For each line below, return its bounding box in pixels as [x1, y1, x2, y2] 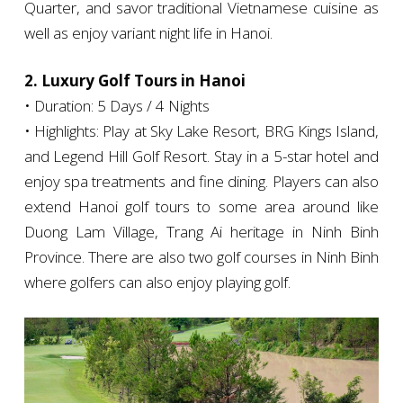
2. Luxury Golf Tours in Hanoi [23, 70, 246, 92]
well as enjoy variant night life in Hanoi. [23, 22, 273, 44]
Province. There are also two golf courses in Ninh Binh [23, 246, 380, 268]
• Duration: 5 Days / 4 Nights [23, 95, 210, 117]
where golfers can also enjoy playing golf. [23, 272, 291, 293]
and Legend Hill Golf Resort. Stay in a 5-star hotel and [23, 146, 380, 167]
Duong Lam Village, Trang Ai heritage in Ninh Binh [23, 221, 380, 243]
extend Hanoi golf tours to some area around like [23, 196, 380, 218]
